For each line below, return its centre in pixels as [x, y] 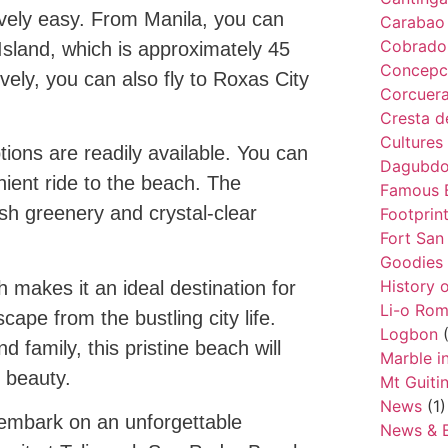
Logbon [408, 333]
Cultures [411, 141]
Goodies [411, 261]
